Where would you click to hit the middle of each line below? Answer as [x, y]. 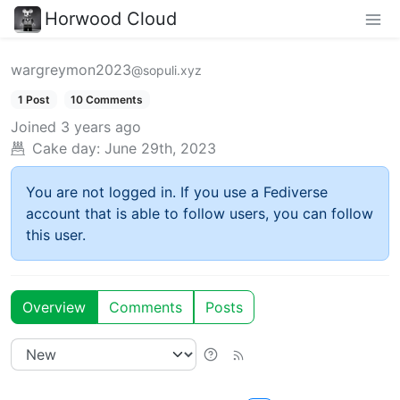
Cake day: [66, 148]
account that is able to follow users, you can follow [200, 213]
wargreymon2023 [71, 69]
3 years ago [101, 126]
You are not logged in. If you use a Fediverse [177, 192]
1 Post [33, 99]
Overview [54, 307]
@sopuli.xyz [167, 70]
